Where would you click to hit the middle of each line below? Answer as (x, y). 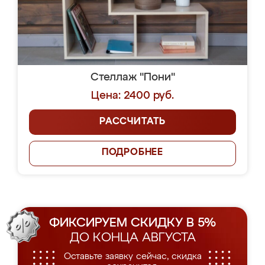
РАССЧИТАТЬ (132, 122)
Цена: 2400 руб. (132, 96)
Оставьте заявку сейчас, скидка (132, 256)
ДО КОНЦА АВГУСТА (132, 238)
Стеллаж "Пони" (132, 77)
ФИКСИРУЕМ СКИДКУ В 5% (132, 223)
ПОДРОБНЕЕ (132, 153)
